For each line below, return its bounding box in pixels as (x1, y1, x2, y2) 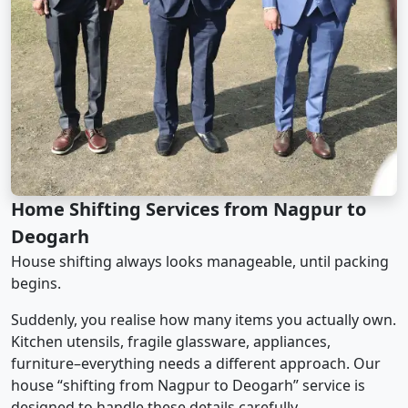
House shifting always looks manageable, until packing (11, 250, 389, 271)
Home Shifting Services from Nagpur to (11, 196, 366, 221)
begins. (11, 272, 61, 293)
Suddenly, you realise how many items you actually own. (11, 309, 396, 330)
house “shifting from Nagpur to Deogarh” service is (11, 374, 365, 395)
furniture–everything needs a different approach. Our (11, 352, 381, 373)
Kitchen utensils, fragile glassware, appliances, (11, 331, 331, 352)
